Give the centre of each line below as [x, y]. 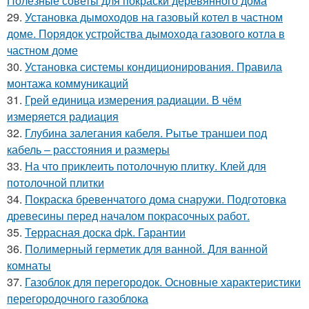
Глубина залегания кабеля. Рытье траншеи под [146, 133]
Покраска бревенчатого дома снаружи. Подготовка [156, 199]
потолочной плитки [56, 183]
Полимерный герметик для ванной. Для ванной [146, 249]
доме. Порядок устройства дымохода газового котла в [146, 34]
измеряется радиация [63, 117]
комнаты [29, 266]
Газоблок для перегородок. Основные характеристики [163, 282]
